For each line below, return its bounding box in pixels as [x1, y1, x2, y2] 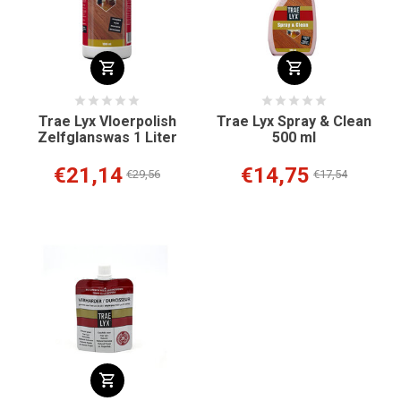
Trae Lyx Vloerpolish [38, 113, 176, 131]
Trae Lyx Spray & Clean [217, 113, 371, 131]
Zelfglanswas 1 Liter [37, 129, 177, 147]
